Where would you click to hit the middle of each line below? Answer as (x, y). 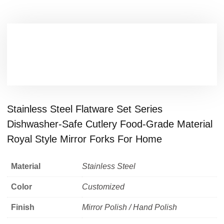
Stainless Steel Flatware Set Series (85, 109)
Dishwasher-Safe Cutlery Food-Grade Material (110, 124)
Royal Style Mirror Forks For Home (84, 139)
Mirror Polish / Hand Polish (129, 207)
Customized (103, 187)
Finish (23, 207)
